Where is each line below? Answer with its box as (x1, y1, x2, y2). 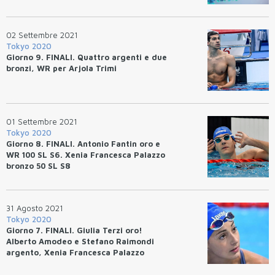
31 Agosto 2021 (6, 203, 63, 213)
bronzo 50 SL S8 (6, 160, 71, 171)
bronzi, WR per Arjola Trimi (6, 63, 117, 73)
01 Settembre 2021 (6, 116, 77, 126)
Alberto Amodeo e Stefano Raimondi (6, 236, 154, 246)
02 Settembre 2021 (6, 29, 78, 40)
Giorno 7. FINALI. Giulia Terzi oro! (6, 225, 142, 235)
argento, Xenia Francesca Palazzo (6, 247, 144, 257)
